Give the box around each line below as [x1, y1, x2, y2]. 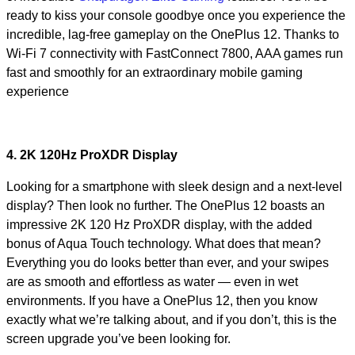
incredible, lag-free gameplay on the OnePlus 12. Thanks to [6, 28, 339, 41]
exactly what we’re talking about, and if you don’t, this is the [6, 313, 337, 326]
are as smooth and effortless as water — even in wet [6, 275, 298, 288]
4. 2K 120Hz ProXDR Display [6, 148, 177, 162]
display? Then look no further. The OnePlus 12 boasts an [6, 199, 325, 212]
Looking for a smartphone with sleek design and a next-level [6, 180, 342, 193]
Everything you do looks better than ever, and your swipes [6, 256, 329, 269]
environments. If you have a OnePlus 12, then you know [6, 294, 318, 307]
